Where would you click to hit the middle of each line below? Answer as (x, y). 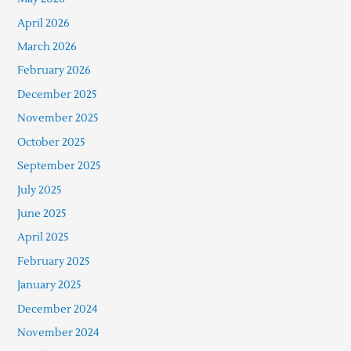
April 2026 (43, 23)
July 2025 (39, 190)
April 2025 (43, 237)
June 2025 (42, 213)
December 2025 (57, 94)
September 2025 (59, 166)
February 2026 (54, 71)
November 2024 (58, 332)
